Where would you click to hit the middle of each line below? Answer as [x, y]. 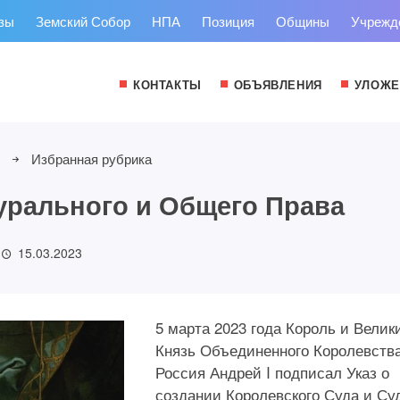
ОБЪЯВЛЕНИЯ [278, 84]
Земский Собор [83, 21]
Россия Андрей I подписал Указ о [272, 372]
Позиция [228, 21]
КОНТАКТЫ [167, 84]
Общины [303, 21]
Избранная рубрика [92, 158]
